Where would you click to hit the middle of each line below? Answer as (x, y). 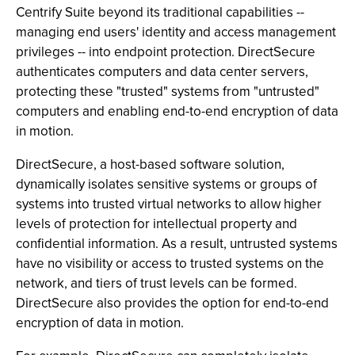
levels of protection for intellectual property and (157, 224)
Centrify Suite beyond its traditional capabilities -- (160, 12)
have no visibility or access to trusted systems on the (170, 263)
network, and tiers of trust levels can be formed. (157, 283)
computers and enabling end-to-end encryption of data (177, 111)
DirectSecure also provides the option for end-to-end (172, 303)
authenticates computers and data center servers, (162, 72)
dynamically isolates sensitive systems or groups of (166, 184)
